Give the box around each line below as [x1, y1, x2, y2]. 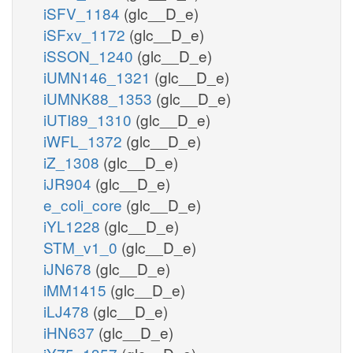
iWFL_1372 [43, 129, 126, 151]
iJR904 [43, 172, 95, 194]
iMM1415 [43, 278, 110, 300]
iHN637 [43, 321, 98, 343]
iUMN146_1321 [43, 65, 154, 87]
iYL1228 [43, 214, 104, 236]
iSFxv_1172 [43, 23, 129, 45]
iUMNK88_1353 [43, 87, 156, 109]
